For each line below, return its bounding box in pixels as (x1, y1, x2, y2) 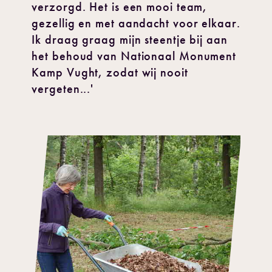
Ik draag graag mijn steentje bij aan (32, 32, 228, 47)
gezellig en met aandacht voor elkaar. (32, 16, 240, 30)
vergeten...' (32, 81, 94, 96)
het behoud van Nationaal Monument (32, 49, 237, 63)
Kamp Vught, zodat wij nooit (32, 65, 188, 80)
